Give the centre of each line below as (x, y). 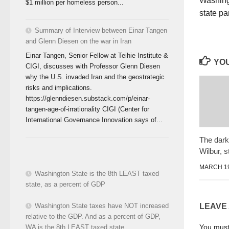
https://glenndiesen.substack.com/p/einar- (88, 98)
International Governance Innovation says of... (94, 120)
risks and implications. (59, 87)
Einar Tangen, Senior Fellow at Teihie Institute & (97, 55)
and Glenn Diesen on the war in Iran (78, 41)
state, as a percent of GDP (65, 184)
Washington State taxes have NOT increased (102, 205)
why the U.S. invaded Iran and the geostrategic (95, 77)
